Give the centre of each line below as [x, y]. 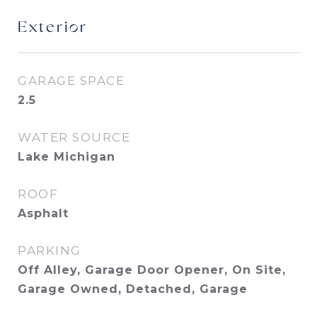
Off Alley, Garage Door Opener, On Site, [152, 270]
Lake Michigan [67, 157]
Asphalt [43, 213]
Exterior [53, 28]
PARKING [50, 250]
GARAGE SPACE [71, 81]
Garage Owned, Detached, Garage [133, 289]
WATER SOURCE [74, 137]
